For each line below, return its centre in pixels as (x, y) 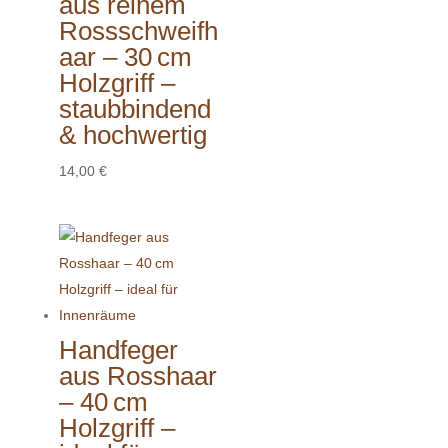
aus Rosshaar (137, 376)
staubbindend (134, 109)
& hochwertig (132, 135)
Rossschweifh (138, 31)
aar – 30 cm (125, 57)
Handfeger (118, 350)
